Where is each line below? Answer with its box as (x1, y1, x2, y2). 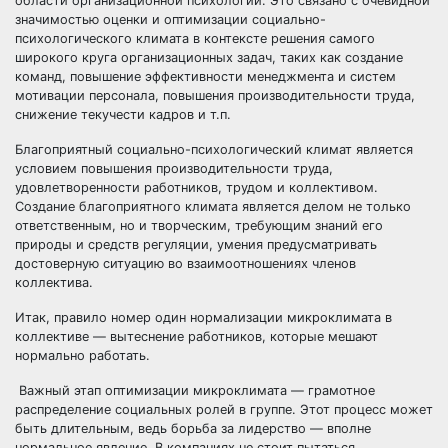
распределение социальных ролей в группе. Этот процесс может (15, 402, 433, 417)
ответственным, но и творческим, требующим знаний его (15, 218, 383, 233)
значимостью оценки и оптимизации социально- (15, 12, 326, 27)
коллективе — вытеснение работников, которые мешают (15, 329, 378, 344)
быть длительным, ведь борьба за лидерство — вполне (15, 421, 371, 436)
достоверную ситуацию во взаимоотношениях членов (15, 256, 356, 271)
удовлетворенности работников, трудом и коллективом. (15, 180, 378, 195)
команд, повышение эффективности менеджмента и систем (15, 69, 396, 84)
